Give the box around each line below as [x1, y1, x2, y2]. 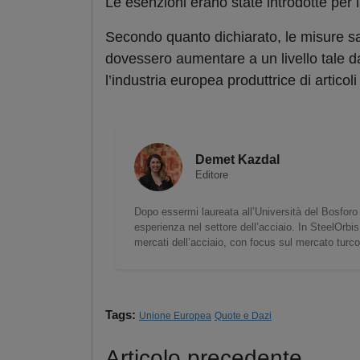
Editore [195, 169, 228, 182]
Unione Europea [139, 310, 211, 322]
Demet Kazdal [195, 153, 280, 167]
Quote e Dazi [215, 310, 272, 322]
